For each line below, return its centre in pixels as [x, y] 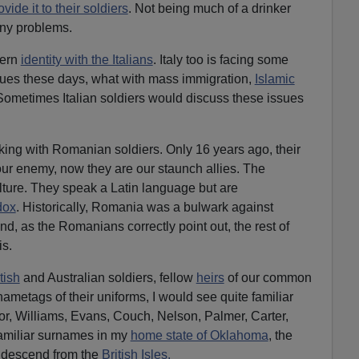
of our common [268, 277]
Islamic [274, 79]
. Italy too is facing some [220, 59]
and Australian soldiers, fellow [108, 277]
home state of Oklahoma [199, 335]
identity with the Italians [87, 59]
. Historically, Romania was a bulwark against [144, 207]
